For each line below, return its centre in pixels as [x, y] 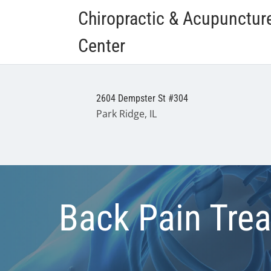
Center [101, 46]
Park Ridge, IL [126, 114]
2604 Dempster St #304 [142, 98]
